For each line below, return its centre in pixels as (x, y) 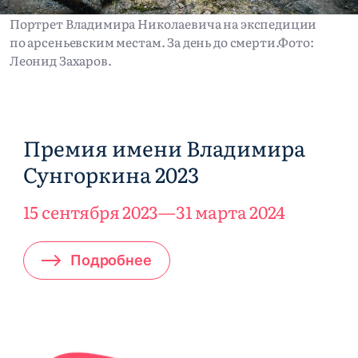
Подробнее (111, 261)
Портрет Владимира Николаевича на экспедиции (163, 23)
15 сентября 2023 (91, 211)
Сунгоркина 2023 (111, 174)
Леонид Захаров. (60, 60)
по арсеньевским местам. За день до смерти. (144, 42)
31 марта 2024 (231, 211)
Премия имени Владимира (164, 148)
